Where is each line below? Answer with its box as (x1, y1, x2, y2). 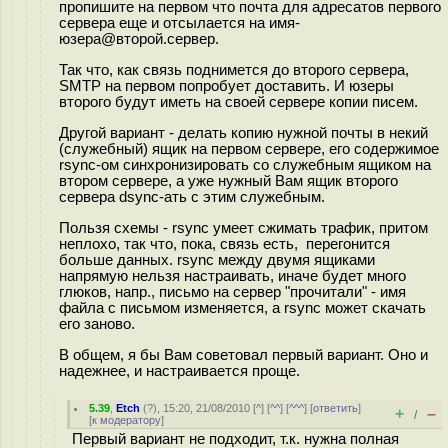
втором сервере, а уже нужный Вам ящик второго (59, 172, 398, 189)
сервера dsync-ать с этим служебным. (59, 188, 325, 205)
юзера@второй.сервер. (59, 31, 219, 47)
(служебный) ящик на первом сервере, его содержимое (59, 140, 439, 157)
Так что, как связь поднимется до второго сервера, (59, 61, 409, 78)
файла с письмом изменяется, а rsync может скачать (59, 299, 426, 316)
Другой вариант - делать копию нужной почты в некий (59, 124, 428, 141)
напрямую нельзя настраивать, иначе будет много (59, 267, 406, 284)
